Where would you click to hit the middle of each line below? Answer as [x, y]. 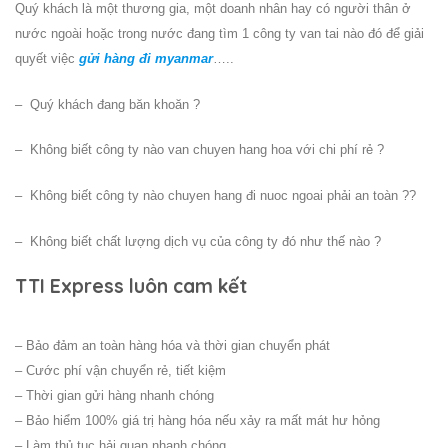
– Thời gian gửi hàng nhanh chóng [114, 396]
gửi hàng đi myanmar [146, 58]
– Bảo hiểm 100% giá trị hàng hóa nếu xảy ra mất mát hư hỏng [197, 421]
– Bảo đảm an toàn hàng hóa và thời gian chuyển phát [172, 346]
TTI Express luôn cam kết [131, 285]
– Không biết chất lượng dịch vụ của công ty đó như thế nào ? [198, 241]
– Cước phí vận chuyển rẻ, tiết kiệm [120, 371]
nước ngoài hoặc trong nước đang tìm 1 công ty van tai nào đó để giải [219, 33]
